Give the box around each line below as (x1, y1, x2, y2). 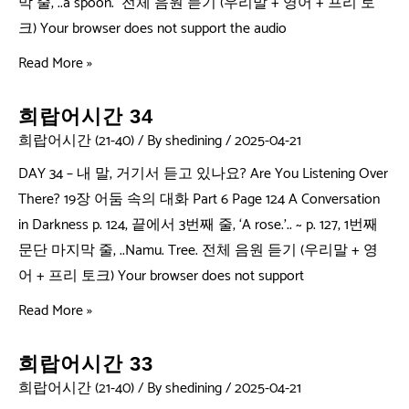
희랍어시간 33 (18, 351, 153, 375)
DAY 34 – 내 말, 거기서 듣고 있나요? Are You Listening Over (18, 161, 388, 186)
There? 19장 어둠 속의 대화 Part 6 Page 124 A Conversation (18, 186, 380, 212)
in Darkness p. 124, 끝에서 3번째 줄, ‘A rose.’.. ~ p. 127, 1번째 (18, 212, 378, 237)
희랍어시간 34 (18, 104, 153, 128)
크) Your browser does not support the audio (18, 16, 287, 41)
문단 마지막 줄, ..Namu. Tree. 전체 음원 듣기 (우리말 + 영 (18, 237, 378, 263)
